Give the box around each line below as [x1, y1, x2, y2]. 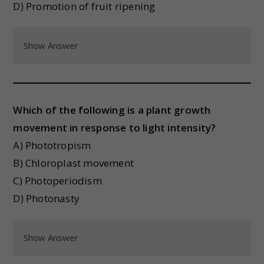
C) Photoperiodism [13, 174, 102, 187]
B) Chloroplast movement [13, 156, 134, 170]
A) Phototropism [13, 138, 91, 152]
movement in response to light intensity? [13, 121, 216, 134]
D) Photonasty [13, 192, 80, 205]
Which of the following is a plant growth [13, 103, 211, 117]
